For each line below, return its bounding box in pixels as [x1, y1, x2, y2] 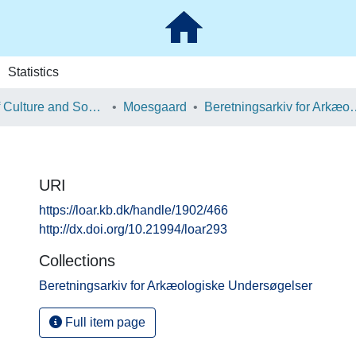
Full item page [62, 315, 145, 329]
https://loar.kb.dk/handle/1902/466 [39, 203, 228, 217]
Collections [39, 252, 115, 269]
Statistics [7, 65, 59, 79]
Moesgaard [123, 100, 187, 114]
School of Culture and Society [88, 100, 101, 114]
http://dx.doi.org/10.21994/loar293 [39, 222, 227, 236]
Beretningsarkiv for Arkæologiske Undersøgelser [39, 279, 312, 292]
